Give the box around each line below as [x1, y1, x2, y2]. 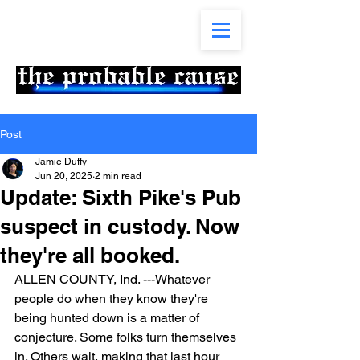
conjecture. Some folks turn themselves [14, 329, 239, 345]
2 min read [95, 170, 141, 182]
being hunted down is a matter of [14, 310, 202, 325]
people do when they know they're [14, 291, 211, 306]
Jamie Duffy [35, 156, 87, 167]
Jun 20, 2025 [35, 170, 92, 182]
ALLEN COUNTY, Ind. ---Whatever [14, 272, 213, 287]
